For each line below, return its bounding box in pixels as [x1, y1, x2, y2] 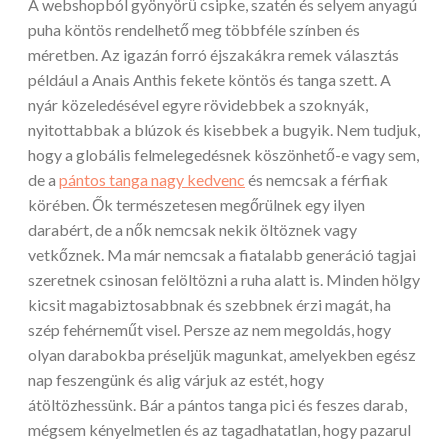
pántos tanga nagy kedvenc [59, 170, 245, 190]
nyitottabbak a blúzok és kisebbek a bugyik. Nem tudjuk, [28, 120, 420, 140]
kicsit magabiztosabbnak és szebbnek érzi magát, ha [28, 295, 391, 315]
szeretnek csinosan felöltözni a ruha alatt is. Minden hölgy [28, 270, 420, 290]
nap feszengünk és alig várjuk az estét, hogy [28, 370, 324, 390]
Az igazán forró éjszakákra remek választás [98, 45, 399, 65]
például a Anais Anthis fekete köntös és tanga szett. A [28, 70, 391, 90]
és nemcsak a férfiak [245, 170, 388, 190]
